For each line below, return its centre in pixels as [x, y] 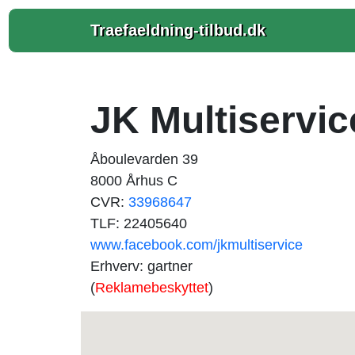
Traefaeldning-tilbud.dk [178, 30]
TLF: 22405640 [139, 223]
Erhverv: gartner [141, 266]
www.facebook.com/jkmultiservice [197, 245]
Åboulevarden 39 [144, 159]
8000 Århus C [134, 181]
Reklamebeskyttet [152, 288]
